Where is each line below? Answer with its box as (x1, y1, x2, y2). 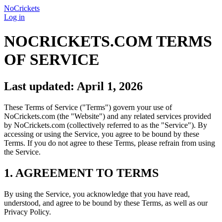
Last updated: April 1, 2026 (4, 79, 143, 93)
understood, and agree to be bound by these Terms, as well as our (4, 198, 208, 207)
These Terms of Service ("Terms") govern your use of (4, 103, 172, 111)
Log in (4, 13, 25, 21)
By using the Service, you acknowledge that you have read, (4, 189, 190, 198)
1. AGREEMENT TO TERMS (4, 166, 159, 179)
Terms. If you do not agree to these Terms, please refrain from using (4, 138, 215, 147)
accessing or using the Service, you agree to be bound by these (4, 129, 199, 138)
